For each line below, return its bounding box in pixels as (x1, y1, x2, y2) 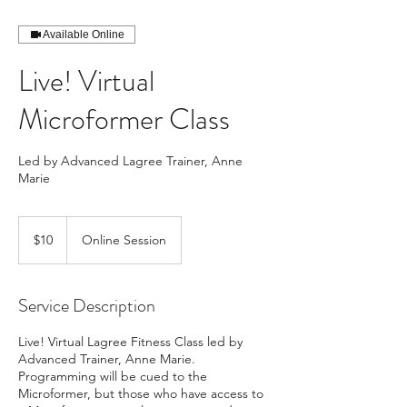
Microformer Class (18, 98, 230, 140)
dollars (19, 237, 46, 247)
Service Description (18, 293, 155, 319)
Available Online (43, 28, 124, 41)
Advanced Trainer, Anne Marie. (18, 351, 195, 367)
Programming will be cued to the (18, 368, 207, 384)
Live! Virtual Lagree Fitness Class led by (18, 333, 243, 350)
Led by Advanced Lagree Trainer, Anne (18, 153, 243, 169)
